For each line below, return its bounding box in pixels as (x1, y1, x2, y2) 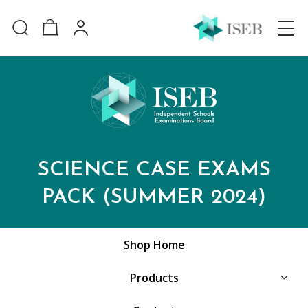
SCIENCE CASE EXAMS (37, 159, 271, 181)
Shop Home (123, 237, 185, 252)
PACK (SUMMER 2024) (42, 187, 266, 208)
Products (129, 270, 179, 285)
